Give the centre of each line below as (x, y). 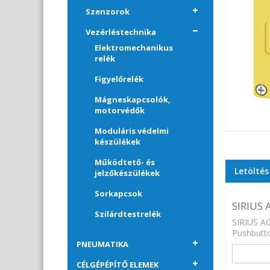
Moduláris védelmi (132, 131)
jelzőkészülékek (127, 173)
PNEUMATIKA (102, 244)
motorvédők (120, 111)
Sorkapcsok (118, 194)
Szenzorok (108, 12)
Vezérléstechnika (121, 32)
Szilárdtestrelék (128, 214)
